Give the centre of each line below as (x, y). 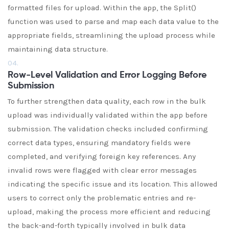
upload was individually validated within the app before (108, 115)
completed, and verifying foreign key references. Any (102, 156)
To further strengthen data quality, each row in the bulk (107, 101)
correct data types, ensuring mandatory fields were (99, 143)
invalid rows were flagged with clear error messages (102, 170)
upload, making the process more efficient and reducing (109, 212)
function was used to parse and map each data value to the (113, 21)
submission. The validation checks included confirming (108, 129)
